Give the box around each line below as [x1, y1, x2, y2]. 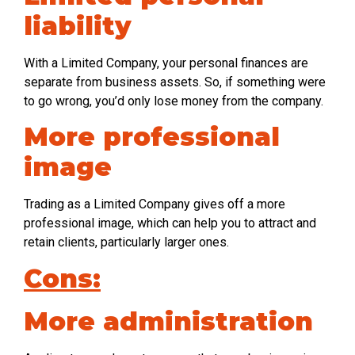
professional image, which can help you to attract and [24, 216, 316, 231]
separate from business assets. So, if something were [24, 74, 326, 90]
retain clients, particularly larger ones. [24, 235, 229, 250]
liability [24, 10, 132, 41]
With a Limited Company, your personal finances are [24, 55, 308, 71]
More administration [24, 305, 313, 337]
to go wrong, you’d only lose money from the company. [24, 93, 323, 109]
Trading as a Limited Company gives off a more [24, 197, 285, 212]
